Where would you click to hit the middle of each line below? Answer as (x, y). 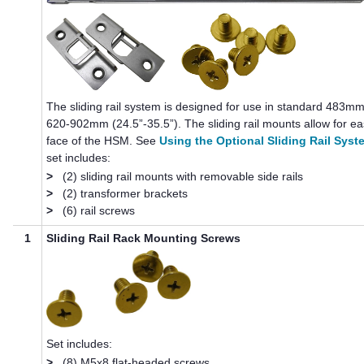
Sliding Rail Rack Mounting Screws (144, 238)
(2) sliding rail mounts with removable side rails (183, 177)
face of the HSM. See (103, 141)
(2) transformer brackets (126, 194)
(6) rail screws (99, 211)
